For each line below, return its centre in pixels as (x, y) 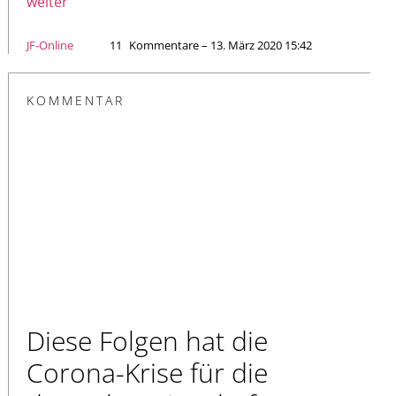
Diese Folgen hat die (147, 340)
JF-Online (50, 45)
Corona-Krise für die (147, 372)
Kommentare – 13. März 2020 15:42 (221, 45)
